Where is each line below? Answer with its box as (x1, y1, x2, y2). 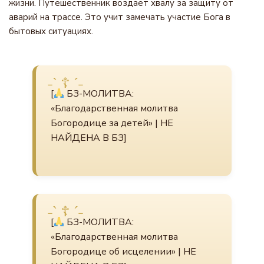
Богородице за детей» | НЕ (51, 117, 173, 130)
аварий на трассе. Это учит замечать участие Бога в (9, 11, 230, 23)
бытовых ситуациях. (9, 25, 93, 37)
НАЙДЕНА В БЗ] (51, 131, 127, 144)
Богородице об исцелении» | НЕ (51, 245, 196, 258)
